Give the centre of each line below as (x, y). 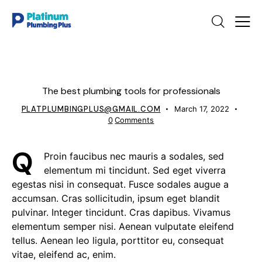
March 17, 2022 (202, 109)
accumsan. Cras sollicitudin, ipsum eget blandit (116, 199)
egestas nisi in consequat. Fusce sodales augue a (120, 185)
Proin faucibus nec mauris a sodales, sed (134, 156)
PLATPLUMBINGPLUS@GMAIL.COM (91, 109)
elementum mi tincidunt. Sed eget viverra (135, 170)
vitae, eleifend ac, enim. (64, 255)
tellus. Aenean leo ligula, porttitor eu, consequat (118, 241)
